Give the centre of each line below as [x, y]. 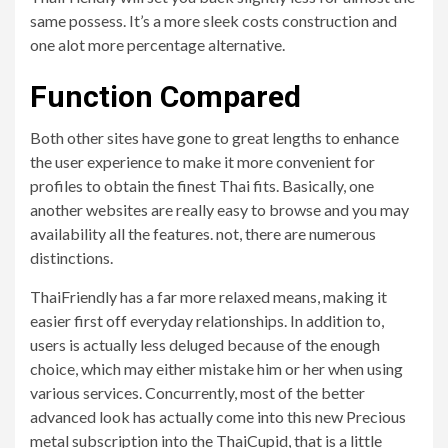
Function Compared [165, 96]
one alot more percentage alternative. [157, 44]
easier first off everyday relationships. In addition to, [207, 320]
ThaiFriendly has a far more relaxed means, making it [208, 296]
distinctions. [71, 257]
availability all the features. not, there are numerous [203, 233]
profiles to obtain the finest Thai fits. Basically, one [202, 185]
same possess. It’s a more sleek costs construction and [213, 20]
